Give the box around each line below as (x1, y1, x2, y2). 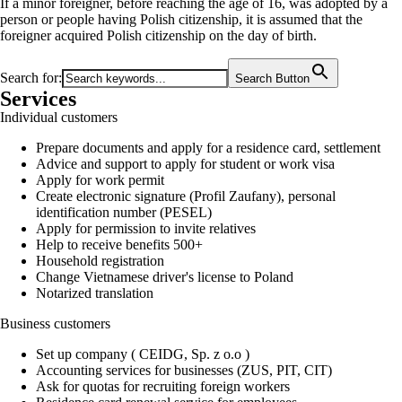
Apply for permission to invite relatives (36, 221, 256, 236)
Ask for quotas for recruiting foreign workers (36, 379, 290, 394)
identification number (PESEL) (36, 205, 212, 220)
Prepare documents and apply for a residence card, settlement (36, 140, 380, 155)
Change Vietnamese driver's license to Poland (36, 269, 293, 284)
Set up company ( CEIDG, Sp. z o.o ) (36, 346, 249, 362)
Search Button (235, 72, 310, 85)
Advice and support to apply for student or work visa (36, 156, 335, 171)
